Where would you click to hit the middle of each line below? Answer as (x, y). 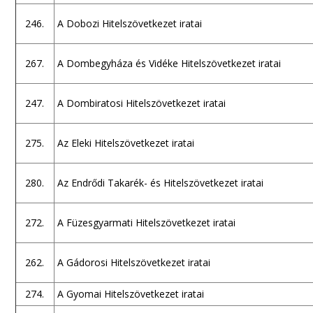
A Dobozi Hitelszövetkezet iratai (129, 23)
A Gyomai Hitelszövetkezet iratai (130, 294)
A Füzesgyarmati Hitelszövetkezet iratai (146, 223)
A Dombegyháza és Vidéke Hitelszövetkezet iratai (169, 63)
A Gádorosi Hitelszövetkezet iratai (133, 262)
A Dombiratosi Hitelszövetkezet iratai (141, 103)
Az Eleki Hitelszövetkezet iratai (125, 143)
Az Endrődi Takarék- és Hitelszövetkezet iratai (160, 183)
